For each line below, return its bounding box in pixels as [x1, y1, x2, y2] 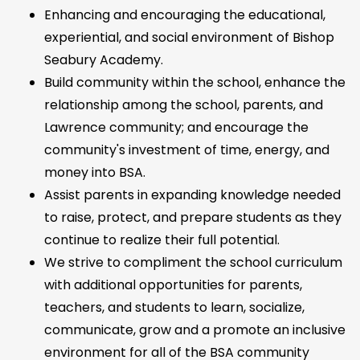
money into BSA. [44, 163, 149, 182]
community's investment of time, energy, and [44, 141, 329, 160]
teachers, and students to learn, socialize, [44, 298, 305, 317]
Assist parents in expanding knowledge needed [44, 186, 341, 205]
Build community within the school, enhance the [44, 73, 346, 92]
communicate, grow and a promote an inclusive [44, 321, 346, 340]
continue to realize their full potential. [44, 231, 283, 250]
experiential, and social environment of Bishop [44, 28, 334, 47]
